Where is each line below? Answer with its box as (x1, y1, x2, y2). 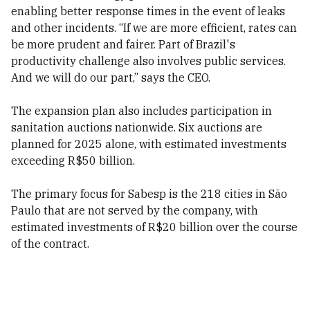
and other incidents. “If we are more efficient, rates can (11, 21, 297, 35)
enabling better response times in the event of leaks (11, 4, 285, 18)
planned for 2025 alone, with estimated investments (11, 137, 286, 151)
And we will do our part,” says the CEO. (11, 71, 210, 84)
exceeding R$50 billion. (11, 154, 135, 167)
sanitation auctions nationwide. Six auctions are (11, 120, 262, 134)
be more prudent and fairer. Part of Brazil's (11, 37, 235, 51)
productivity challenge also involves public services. (11, 54, 286, 68)
